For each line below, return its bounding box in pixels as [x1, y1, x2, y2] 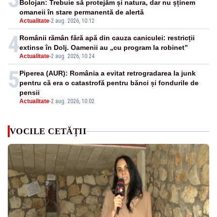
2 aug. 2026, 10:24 [51, 53, 94, 60]
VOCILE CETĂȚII [10, 126, 87, 137]
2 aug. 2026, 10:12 [51, 17, 94, 25]
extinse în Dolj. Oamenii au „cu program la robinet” [19, 44, 188, 52]
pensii [19, 89, 40, 97]
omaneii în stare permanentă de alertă [19, 8, 144, 16]
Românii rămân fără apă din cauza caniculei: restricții [19, 34, 195, 42]
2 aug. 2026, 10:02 [51, 98, 94, 105]
